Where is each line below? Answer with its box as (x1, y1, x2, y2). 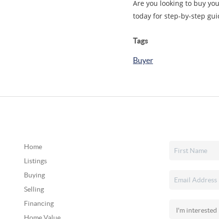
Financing (23, 199, 54, 207)
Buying (23, 171, 45, 179)
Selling (23, 185, 44, 193)
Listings (23, 157, 47, 165)
